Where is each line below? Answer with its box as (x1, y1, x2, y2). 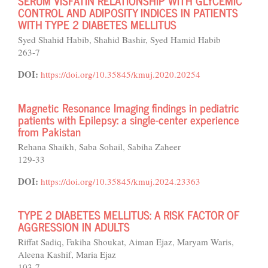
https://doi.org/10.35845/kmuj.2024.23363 (41, 175, 200, 187)
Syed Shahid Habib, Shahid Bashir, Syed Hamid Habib (18, 33, 221, 45)
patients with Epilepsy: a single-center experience (18, 110, 239, 129)
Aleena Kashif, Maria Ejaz (18, 248, 116, 260)
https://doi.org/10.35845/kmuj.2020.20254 (41, 68, 200, 80)
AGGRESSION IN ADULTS (18, 217, 130, 236)
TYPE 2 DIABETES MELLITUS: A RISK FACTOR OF (18, 205, 240, 224)
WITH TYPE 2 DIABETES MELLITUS (18, 15, 176, 33)
